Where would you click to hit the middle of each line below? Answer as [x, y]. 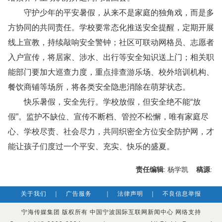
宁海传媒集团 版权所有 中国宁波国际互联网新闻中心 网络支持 [111, 212]
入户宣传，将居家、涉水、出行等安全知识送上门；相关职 [111, 57]
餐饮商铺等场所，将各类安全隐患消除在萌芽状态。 [99, 87]
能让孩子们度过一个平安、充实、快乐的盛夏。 [91, 146]
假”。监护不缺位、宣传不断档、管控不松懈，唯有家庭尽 [108, 117]
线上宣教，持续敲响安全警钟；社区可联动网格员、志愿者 [111, 42]
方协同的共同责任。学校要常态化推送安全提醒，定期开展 [111, 28]
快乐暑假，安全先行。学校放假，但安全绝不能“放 [104, 102]
